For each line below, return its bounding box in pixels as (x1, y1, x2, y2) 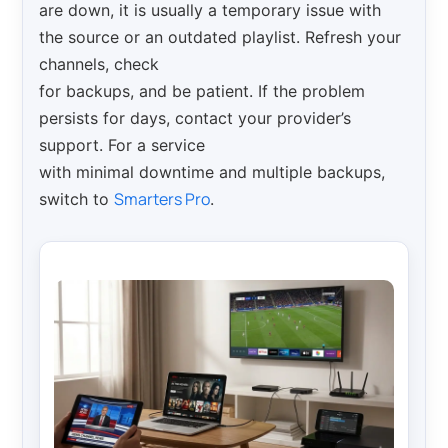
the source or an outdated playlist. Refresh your (39, 26, 402, 47)
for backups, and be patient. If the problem (39, 80, 366, 101)
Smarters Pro (114, 187, 211, 210)
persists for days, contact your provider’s (39, 107, 352, 128)
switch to (39, 188, 115, 209)
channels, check (39, 53, 160, 74)
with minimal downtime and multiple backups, (39, 161, 386, 182)
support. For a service (39, 134, 206, 155)
